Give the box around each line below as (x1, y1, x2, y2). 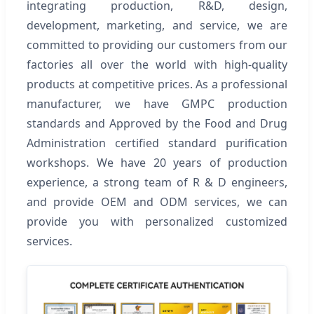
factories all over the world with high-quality (27, 57, 287, 72)
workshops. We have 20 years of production (27, 155, 287, 170)
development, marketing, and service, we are (27, 18, 287, 33)
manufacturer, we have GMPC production (27, 96, 287, 111)
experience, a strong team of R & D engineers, (27, 175, 287, 190)
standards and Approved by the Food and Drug (27, 116, 287, 131)
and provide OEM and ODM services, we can (27, 194, 287, 210)
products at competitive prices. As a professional (27, 76, 287, 92)
